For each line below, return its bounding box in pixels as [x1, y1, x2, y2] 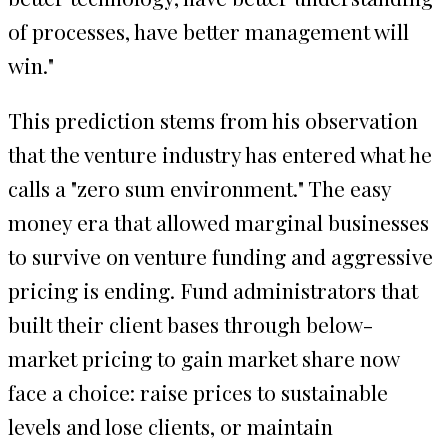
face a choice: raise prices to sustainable [8, 377, 388, 406]
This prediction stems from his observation [8, 105, 418, 134]
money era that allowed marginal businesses [8, 207, 429, 236]
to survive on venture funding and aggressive [8, 241, 433, 270]
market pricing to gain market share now [8, 343, 399, 372]
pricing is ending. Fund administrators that [8, 275, 418, 304]
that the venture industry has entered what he [8, 139, 432, 168]
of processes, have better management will [8, 16, 409, 45]
